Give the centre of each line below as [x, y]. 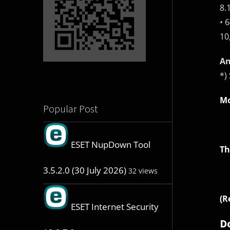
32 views [143, 171]
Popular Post [70, 109]
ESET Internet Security [114, 207]
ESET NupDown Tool [110, 145]
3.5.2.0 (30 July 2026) [84, 170]
